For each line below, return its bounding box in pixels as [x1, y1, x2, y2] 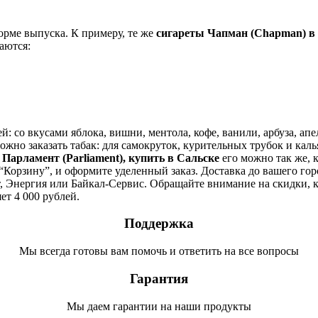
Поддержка [124, 216, 194, 231]
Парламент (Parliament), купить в [2, 151, 177, 164]
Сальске [177, 151, 219, 164]
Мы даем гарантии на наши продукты [67, 300, 251, 312]
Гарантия [130, 270, 188, 286]
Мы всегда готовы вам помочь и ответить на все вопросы [19, 245, 299, 258]
